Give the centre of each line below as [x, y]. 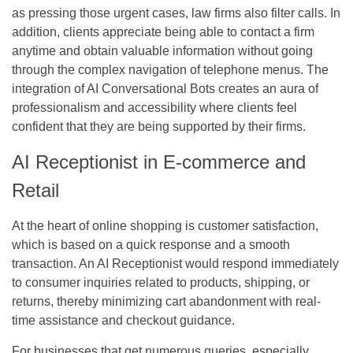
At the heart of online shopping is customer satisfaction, [165, 225]
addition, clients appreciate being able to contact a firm [163, 32]
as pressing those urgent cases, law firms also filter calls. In [176, 13]
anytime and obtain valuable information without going [162, 50]
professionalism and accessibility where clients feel [154, 107]
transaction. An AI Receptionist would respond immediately [175, 263]
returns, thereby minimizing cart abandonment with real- [166, 301]
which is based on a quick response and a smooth [151, 244]
